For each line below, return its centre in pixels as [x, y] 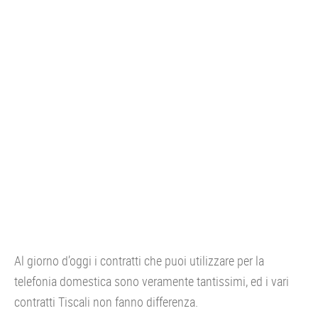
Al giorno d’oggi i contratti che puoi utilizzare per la [139, 261]
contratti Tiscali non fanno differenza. [106, 302]
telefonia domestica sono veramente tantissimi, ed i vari [152, 281]
